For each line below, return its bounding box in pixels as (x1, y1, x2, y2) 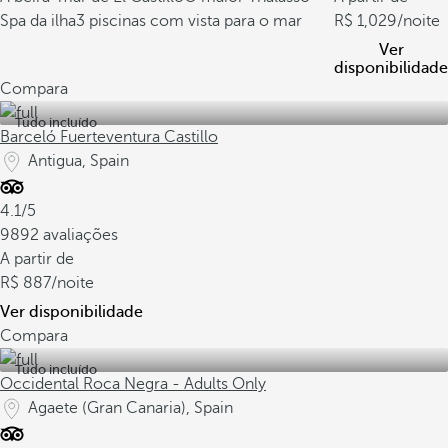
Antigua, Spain (28, 152, 129, 170)
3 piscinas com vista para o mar (76, 12, 302, 30)
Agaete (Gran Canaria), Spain (28, 399, 233, 417)
